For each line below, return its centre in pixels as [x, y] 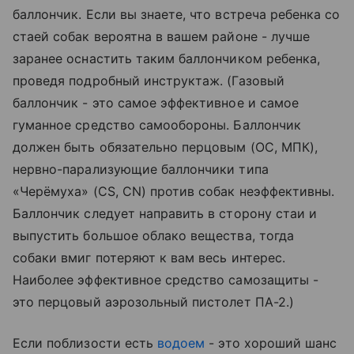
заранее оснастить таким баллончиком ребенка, [167, 58]
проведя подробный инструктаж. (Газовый [149, 81]
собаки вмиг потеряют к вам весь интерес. [149, 258]
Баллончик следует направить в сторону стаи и [165, 213]
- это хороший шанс [271, 343]
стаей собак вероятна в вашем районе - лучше [162, 36]
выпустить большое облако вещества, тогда [153, 235]
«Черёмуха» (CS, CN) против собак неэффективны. [174, 191]
